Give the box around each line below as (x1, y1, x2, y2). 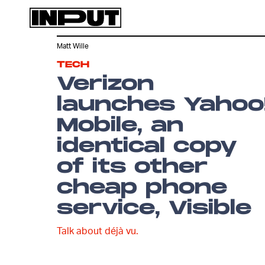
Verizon (57, 73, 154, 96)
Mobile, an (57, 114, 183, 137)
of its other (57, 156, 208, 179)
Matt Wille (57, 41, 89, 51)
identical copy (57, 135, 237, 158)
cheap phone (57, 176, 227, 199)
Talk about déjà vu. (57, 224, 138, 237)
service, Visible (57, 197, 251, 220)
